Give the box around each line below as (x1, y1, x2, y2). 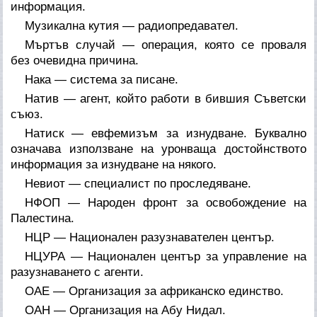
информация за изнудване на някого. (11, 157, 217, 171)
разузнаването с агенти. (11, 265, 144, 279)
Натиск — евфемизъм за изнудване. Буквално (25, 126, 306, 140)
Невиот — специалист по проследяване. (25, 176, 252, 190)
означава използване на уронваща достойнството (11, 142, 306, 156)
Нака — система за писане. (25, 72, 179, 86)
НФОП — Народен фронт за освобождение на (25, 195, 306, 209)
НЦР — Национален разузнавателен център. (25, 230, 275, 244)
